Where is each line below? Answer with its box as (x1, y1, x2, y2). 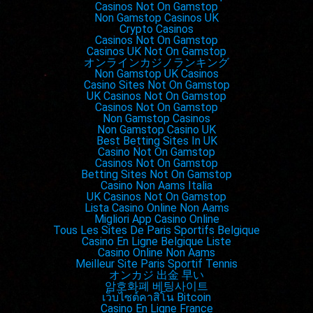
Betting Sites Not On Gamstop (81, 168, 232, 182)
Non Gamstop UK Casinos (94, 67, 219, 81)
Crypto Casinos (119, 22, 194, 36)
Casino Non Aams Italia (101, 179, 212, 193)
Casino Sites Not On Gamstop (83, 78, 230, 92)
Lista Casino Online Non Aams (84, 201, 229, 215)
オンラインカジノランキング (84, 56, 229, 70)
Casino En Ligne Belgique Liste (82, 235, 231, 249)
